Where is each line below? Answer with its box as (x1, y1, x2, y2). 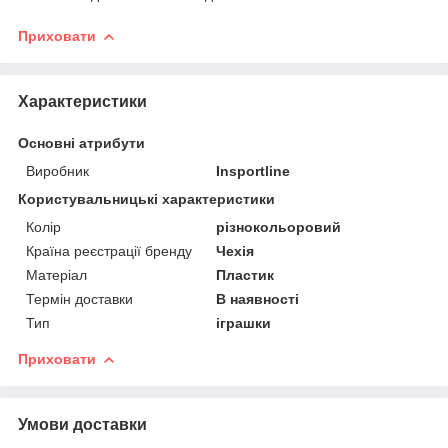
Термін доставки (26, 290, 133, 307)
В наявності (216, 290, 300, 307)
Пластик (216, 266, 275, 283)
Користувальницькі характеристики (18, 190, 275, 207)
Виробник (26, 162, 89, 179)
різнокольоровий (216, 218, 342, 235)
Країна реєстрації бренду (26, 242, 192, 259)
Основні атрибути (18, 134, 145, 151)
